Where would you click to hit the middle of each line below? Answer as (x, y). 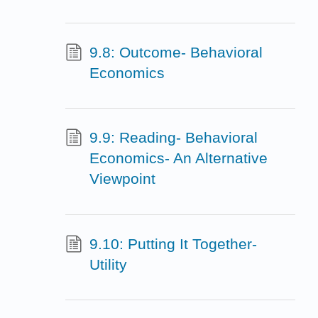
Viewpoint (122, 179)
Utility (108, 265)
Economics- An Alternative (178, 158)
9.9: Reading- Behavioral (173, 138)
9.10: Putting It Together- (173, 244)
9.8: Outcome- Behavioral (176, 52)
